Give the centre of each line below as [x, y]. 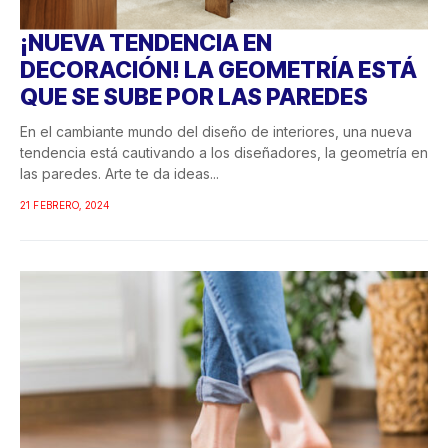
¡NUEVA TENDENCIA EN [146, 42]
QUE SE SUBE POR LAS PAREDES [194, 96]
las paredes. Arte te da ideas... [119, 173]
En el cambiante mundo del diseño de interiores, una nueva [216, 131]
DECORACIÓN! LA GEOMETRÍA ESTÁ [218, 69]
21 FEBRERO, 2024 [65, 204]
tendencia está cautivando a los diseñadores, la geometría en [224, 152]
